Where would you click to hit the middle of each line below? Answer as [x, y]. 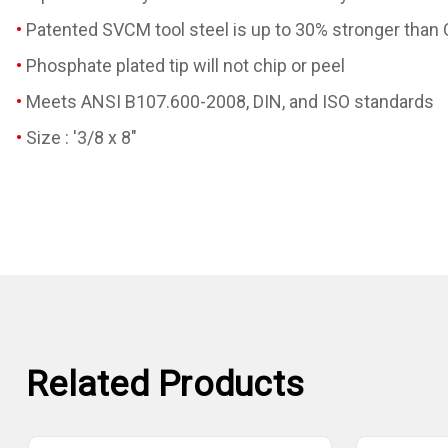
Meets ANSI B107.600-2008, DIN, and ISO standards [230, 101]
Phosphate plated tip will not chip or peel [185, 65]
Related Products [165, 385]
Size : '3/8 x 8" [81, 137]
